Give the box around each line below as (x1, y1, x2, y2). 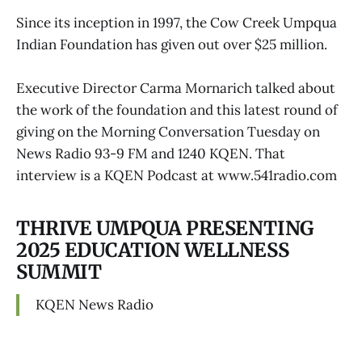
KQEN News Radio (36, 295, 154, 314)
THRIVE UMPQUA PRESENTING (16, 217, 314, 241)
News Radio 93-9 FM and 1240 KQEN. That (16, 145, 285, 163)
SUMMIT (16, 260, 102, 284)
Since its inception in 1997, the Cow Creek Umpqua (16, 13, 337, 32)
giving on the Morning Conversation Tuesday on (16, 123, 320, 141)
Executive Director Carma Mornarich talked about (16, 79, 335, 98)
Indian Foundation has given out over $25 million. (16, 35, 327, 53)
